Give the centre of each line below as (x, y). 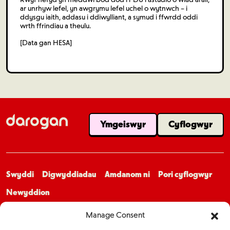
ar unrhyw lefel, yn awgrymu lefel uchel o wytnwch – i (104, 8)
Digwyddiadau (69, 174)
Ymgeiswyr (123, 124)
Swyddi (20, 174)
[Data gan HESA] (46, 43)
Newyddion (28, 192)
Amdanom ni (127, 174)
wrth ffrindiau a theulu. (55, 26)
